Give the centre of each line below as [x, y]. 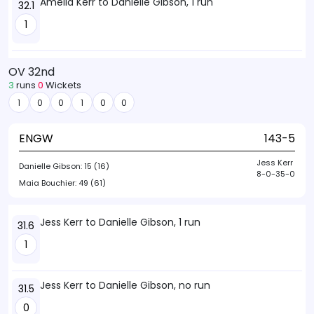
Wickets [62, 85]
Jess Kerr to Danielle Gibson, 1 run [120, 222]
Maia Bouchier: [49, 183]
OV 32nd [32, 72]
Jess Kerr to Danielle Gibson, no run [125, 285]
